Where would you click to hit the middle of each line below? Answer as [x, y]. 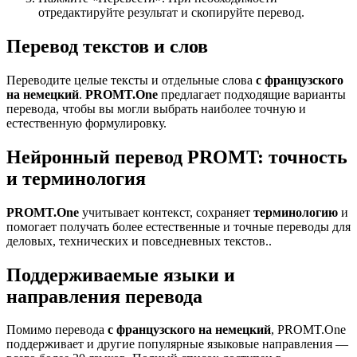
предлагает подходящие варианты [252, 94]
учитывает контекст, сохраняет [168, 212]
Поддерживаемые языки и [121, 275]
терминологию [296, 212]
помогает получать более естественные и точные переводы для [178, 226]
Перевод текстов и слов [107, 46]
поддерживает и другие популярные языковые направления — [177, 344]
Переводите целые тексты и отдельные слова [131, 80]
